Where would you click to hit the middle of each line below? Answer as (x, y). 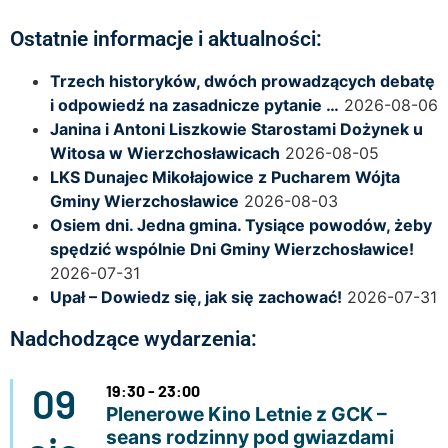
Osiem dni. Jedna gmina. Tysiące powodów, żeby (241, 224)
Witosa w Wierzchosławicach (165, 152)
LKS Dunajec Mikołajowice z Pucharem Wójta (225, 176)
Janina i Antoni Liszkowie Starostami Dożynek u (236, 128)
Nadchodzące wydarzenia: (133, 338)
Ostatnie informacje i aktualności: (166, 38)
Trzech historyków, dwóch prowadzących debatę (242, 80)
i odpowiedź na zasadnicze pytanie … (194, 104)
